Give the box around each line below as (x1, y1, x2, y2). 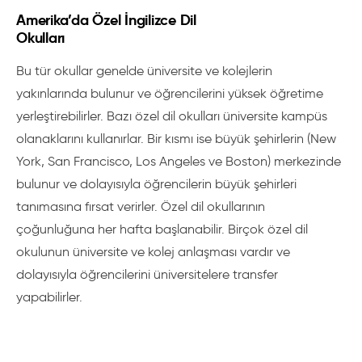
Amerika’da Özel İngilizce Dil (16, 11, 196, 29)
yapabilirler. (16, 289, 82, 305)
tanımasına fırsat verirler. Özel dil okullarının (16, 199, 265, 214)
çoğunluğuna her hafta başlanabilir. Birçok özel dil (16, 221, 308, 237)
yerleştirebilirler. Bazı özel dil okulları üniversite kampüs (16, 108, 327, 124)
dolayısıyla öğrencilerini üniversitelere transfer (16, 267, 278, 282)
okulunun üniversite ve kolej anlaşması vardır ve (16, 244, 290, 259)
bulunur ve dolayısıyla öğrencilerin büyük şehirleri (16, 176, 297, 192)
